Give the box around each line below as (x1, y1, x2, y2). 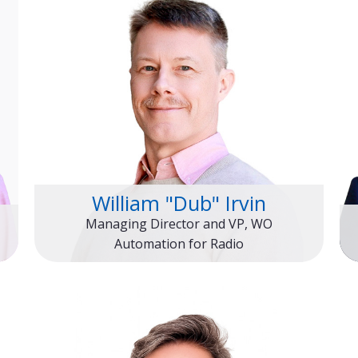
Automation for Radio (113, 234, 244, 253)
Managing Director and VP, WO (85, 214, 272, 233)
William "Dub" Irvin (91, 189, 266, 217)
